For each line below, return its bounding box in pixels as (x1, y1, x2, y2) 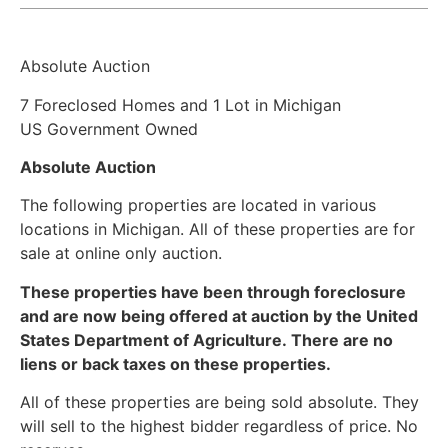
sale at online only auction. (20, 243, 222, 264)
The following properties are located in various (20, 195, 376, 216)
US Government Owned (20, 118, 203, 139)
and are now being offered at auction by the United (20, 305, 418, 326)
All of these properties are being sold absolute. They (20, 392, 419, 413)
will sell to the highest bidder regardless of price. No (20, 416, 418, 437)
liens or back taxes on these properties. (20, 353, 331, 374)
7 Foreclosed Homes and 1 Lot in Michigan (20, 94, 341, 115)
